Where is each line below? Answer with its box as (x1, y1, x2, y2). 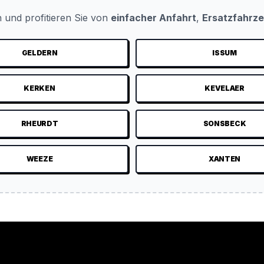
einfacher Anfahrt (111, 12, 196, 24)
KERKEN (24, 84, 55, 93)
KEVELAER (204, 84, 245, 93)
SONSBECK (203, 119, 246, 128)
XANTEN (208, 154, 241, 163)
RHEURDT (21, 119, 58, 128)
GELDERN (21, 48, 58, 57)
